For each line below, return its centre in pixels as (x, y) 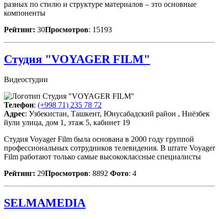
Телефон (19, 105)
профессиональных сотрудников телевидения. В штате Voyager (109, 148)
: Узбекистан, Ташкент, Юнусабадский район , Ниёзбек (117, 114)
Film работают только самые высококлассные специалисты (102, 157)
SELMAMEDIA (45, 203)
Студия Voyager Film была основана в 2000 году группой (99, 139)
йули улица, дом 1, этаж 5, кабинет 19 (67, 123)
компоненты (25, 13)
